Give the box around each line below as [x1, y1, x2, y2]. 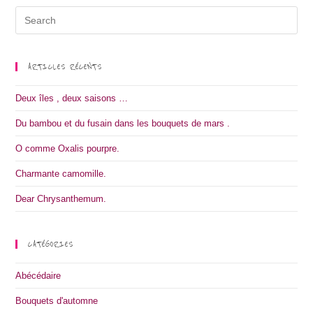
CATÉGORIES [28, 240, 74, 249]
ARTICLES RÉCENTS [28, 62, 103, 72]
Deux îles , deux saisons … [15, 93, 129, 104]
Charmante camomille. [15, 168, 107, 180]
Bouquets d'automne [15, 296, 99, 307]
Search [15, 8, 44, 20]
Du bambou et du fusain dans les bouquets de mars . [15, 118, 231, 129]
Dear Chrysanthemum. [15, 194, 107, 205]
